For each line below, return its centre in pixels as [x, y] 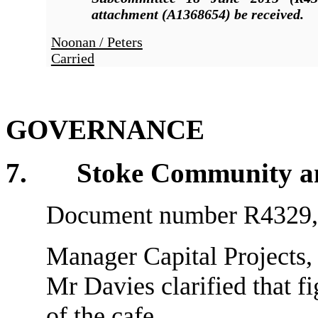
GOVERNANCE [105, 130]
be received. [269, 15]
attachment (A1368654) [161, 15]
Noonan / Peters [97, 42]
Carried [72, 59]
